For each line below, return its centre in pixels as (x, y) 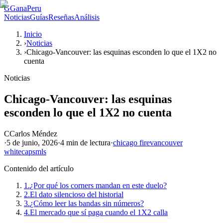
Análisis (87, 17)
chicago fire (131, 142)
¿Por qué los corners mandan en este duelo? (98, 185)
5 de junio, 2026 (32, 142)
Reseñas (61, 17)
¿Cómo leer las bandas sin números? (87, 203)
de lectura (94, 142)
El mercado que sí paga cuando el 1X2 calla (99, 212)
